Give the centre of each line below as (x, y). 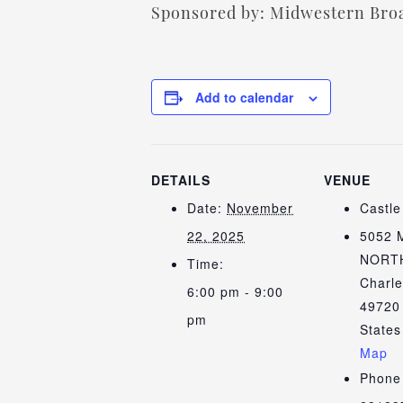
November (260, 208)
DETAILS (181, 180)
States (381, 329)
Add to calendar (244, 97)
